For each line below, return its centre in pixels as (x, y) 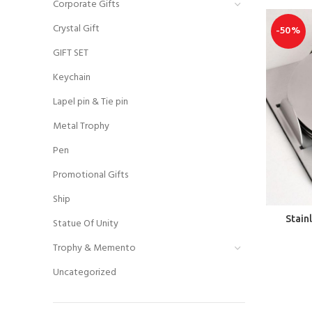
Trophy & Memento (94, 248)
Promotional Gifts (91, 175)
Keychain (72, 78)
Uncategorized (85, 273)
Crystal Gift (76, 29)
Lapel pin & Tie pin (91, 102)
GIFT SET (71, 53)
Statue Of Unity (86, 224)
